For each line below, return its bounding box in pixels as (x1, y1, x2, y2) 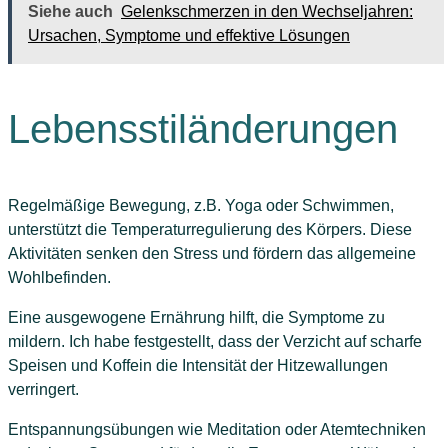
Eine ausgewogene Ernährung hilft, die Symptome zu (8, 308, 385, 326)
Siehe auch (28, 2, 113, 20)
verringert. (8, 380, 79, 398)
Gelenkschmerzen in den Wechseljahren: (121, 2, 413, 20)
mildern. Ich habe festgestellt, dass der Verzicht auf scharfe (8, 332, 422, 350)
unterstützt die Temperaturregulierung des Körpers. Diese (8, 220, 412, 238)
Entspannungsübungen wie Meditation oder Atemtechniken (8, 420, 426, 438)
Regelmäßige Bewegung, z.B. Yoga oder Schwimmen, (8, 196, 394, 214)
